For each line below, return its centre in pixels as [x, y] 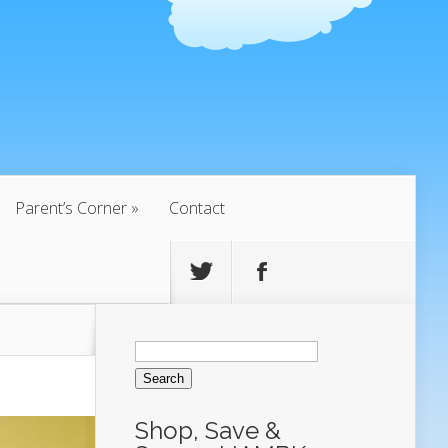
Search [159, 340]
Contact [197, 208]
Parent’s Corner [71, 208]
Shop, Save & [208, 431]
